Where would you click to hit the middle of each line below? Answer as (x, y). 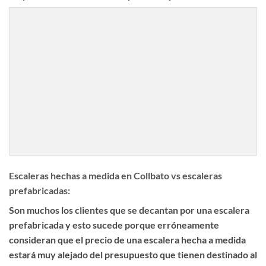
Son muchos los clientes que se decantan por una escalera (129, 210)
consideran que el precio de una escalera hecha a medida (127, 239)
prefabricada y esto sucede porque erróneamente (114, 224)
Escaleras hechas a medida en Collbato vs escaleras (115, 175)
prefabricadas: (39, 190)
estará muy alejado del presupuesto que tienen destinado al (133, 254)
